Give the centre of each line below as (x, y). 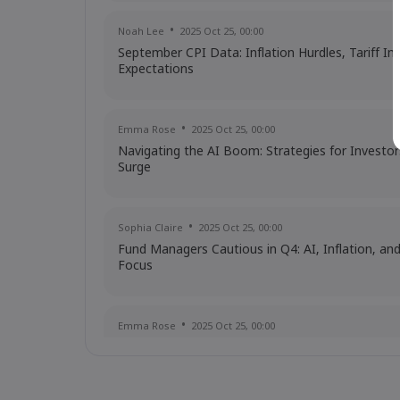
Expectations (156, 70)
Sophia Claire (150, 229)
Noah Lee (141, 32)
